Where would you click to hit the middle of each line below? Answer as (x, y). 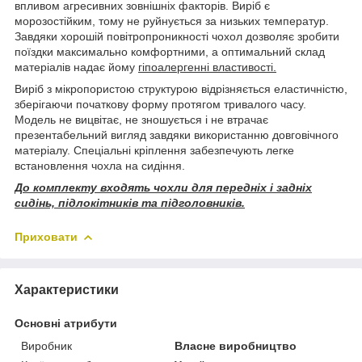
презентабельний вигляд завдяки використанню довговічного (177, 135)
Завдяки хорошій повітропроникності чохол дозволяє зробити (177, 36)
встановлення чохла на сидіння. (100, 165)
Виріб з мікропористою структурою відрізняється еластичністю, (181, 88)
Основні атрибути (66, 323)
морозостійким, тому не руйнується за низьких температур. (172, 21)
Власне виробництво (236, 345)
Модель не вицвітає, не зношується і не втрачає (141, 119)
